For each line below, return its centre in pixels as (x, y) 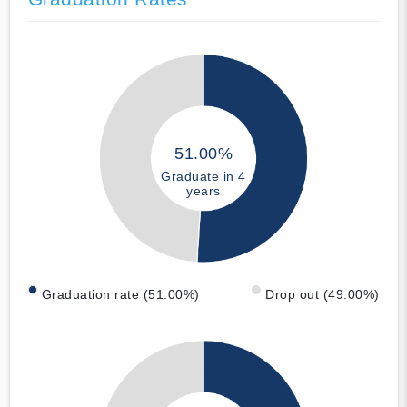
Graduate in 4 (203, 176)
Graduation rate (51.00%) (120, 295)
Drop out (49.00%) (323, 295)
